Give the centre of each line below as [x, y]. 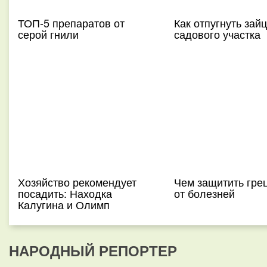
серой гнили [48, 34]
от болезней [204, 193]
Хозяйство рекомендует [77, 182]
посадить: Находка [65, 193]
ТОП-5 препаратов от [71, 23]
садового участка [217, 34]
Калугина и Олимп [64, 204]
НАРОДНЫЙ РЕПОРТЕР [93, 250]
